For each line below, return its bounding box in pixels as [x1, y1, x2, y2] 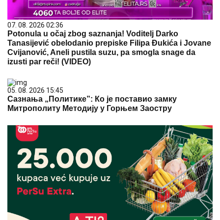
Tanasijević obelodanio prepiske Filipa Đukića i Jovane [7, 39, 211, 47]
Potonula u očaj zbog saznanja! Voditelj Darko [7, 29, 178, 38]
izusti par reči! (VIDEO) [7, 57, 91, 66]
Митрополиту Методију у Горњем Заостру [7, 104, 172, 112]
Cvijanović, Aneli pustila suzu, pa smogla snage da [7, 48, 195, 56]
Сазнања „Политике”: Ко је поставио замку [7, 95, 177, 103]
